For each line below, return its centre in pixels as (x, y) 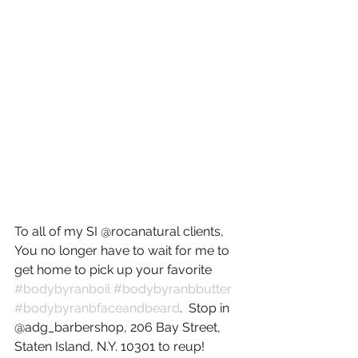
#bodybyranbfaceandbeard (97, 308)
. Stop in (206, 308)
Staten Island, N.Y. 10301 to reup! (109, 346)
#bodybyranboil (62, 288)
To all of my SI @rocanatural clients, (121, 231)
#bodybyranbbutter (173, 288)
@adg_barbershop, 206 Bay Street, (119, 327)
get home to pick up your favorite (115, 269)
